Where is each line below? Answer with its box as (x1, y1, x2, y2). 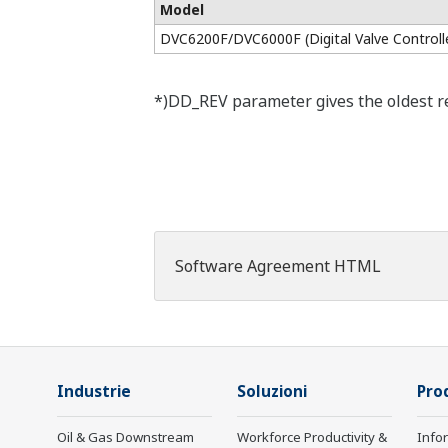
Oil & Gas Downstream (57, 428, 194, 446)
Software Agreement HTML (174, 255, 381, 277)
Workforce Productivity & (237, 428, 387, 446)
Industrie (57, 381, 131, 402)
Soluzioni (237, 381, 307, 402)
